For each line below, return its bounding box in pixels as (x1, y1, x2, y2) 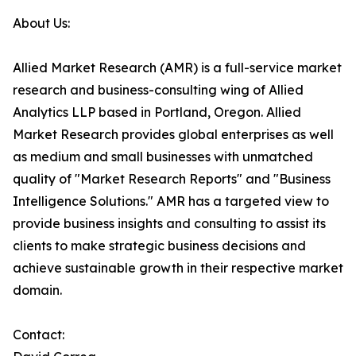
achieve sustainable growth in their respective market (13, 260, 343, 276)
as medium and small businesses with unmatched (13, 149, 313, 164)
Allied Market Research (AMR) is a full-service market (13, 60, 342, 75)
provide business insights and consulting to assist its (13, 215, 326, 231)
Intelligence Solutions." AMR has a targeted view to (13, 193, 329, 209)
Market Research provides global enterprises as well (13, 126, 334, 142)
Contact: (13, 327, 64, 342)
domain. (13, 282, 62, 298)
